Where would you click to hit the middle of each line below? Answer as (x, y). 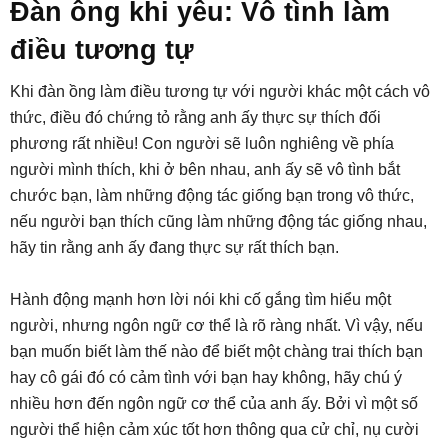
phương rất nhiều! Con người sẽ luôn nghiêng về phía (202, 144)
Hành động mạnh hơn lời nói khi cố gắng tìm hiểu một (200, 300)
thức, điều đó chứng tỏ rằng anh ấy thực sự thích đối (195, 118)
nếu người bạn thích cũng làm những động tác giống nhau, (218, 222)
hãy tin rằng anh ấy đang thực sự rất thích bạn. (174, 248)
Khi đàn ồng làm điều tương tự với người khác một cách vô (220, 92)
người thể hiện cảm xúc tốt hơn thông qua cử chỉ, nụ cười (214, 430)
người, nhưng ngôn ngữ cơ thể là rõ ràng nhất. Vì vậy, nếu (216, 326)
